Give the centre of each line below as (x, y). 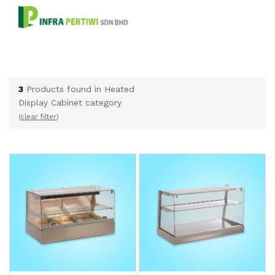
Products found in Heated (79, 89)
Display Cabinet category (73, 103)
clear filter (38, 117)
